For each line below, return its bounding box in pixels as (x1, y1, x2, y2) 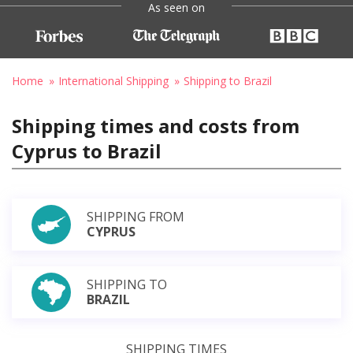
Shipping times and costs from (12, 112, 299, 139)
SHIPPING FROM (87, 207, 184, 225)
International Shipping (58, 72, 169, 88)
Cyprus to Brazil (12, 137, 162, 164)
